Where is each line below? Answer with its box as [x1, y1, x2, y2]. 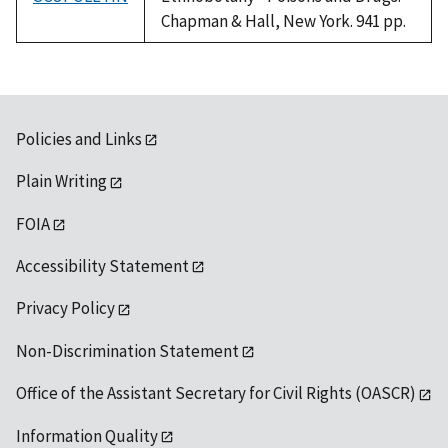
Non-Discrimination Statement [16, 339, 239, 362]
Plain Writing [16, 170, 107, 193]
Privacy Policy [16, 297, 115, 320]
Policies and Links [16, 127, 142, 150]
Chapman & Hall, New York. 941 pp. [161, 9, 406, 32]
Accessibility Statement [16, 255, 189, 278]
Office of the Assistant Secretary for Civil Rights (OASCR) [16, 382, 416, 405]
